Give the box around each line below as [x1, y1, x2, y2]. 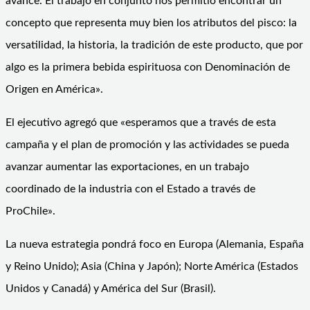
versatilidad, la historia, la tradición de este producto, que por [6, 39, 303, 51]
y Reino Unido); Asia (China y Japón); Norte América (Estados [6, 260, 298, 272]
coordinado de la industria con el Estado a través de [6, 183, 255, 194]
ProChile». [6, 205, 55, 217]
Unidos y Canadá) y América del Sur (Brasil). [6, 282, 219, 294]
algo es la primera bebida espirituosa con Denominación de [6, 61, 290, 73]
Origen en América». [6, 83, 106, 95]
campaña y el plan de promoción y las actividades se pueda [6, 138, 289, 150]
